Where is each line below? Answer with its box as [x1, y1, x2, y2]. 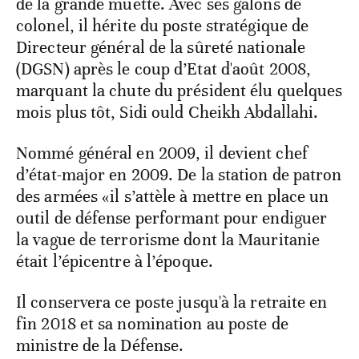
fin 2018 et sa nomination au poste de [16, 313, 288, 335]
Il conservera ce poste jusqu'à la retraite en [16, 292, 328, 313]
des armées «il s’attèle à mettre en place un [16, 186, 329, 208]
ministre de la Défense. [16, 335, 188, 357]
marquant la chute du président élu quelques [16, 80, 343, 102]
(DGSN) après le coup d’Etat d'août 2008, [16, 58, 312, 80]
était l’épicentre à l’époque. [16, 251, 213, 272]
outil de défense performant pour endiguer [16, 208, 328, 229]
